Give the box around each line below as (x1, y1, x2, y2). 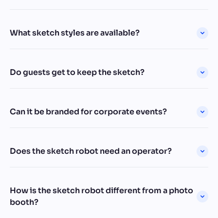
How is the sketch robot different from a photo (10, 185, 193, 196)
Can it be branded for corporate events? (10, 106, 167, 117)
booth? (10, 197, 38, 207)
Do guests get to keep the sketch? (10, 67, 145, 77)
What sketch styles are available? (10, 27, 140, 38)
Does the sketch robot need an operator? (10, 145, 172, 156)
